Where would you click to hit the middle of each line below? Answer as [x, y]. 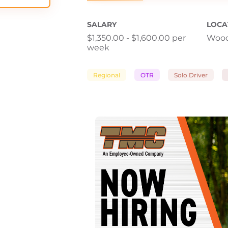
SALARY [102, 24]
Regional [107, 75]
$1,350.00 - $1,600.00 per [136, 38]
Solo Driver [191, 75]
